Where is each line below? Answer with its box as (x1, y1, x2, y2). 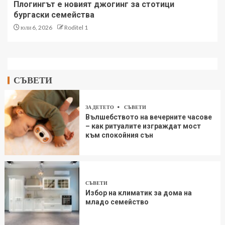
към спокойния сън (85, 131, 154, 139)
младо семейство (85, 197, 149, 206)
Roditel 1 (64, 23, 88, 31)
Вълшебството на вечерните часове (85, 113, 212, 121)
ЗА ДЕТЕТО (85, 103, 116, 110)
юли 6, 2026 (20, 23, 52, 31)
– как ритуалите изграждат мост (85, 122, 201, 130)
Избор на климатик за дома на (85, 188, 192, 197)
